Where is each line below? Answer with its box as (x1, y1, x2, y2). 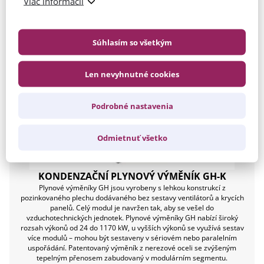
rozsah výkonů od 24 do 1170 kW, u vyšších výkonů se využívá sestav (20, 223, 244, 233)
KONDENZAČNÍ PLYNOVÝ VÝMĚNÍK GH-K (38, 170, 226, 183)
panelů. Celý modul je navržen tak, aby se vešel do (50, 203, 214, 213)
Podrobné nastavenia (91, 100, 173, 111)
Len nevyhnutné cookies (85, 68, 179, 79)
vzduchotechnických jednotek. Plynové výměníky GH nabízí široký (26, 213, 238, 223)
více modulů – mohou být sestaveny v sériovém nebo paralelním (27, 233, 237, 243)
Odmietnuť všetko (97, 132, 167, 143)
